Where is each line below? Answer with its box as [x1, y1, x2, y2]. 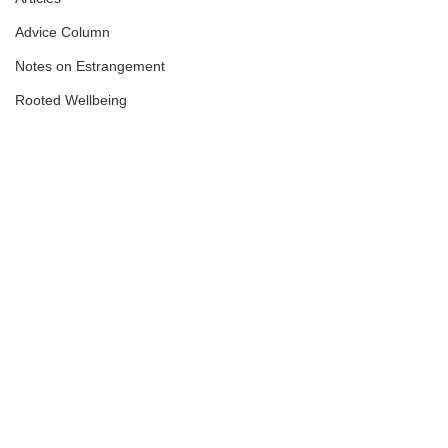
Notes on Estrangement [15, 58, 165, 74]
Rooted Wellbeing [15, 92, 127, 108]
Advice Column [15, 24, 110, 40]
